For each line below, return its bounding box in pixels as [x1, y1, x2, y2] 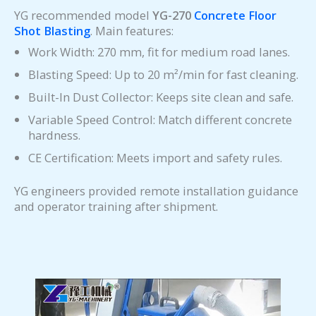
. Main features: [90, 23, 174, 39]
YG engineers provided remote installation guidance [14, 182, 298, 199]
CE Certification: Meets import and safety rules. [28, 150, 282, 166]
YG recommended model [14, 7, 152, 24]
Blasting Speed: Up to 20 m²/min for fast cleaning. [28, 66, 298, 83]
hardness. [28, 127, 80, 144]
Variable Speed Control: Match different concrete [28, 111, 292, 128]
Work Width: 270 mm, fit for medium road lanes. [28, 44, 290, 61]
